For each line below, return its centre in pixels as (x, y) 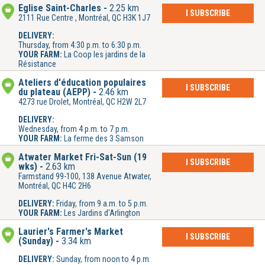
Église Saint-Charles (60, 8)
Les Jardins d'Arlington (102, 213)
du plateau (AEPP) (54, 92)
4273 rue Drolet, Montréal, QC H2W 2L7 (82, 102)
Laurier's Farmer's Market (71, 232)
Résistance (37, 64)
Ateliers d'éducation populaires (82, 83)
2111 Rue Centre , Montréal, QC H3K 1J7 (84, 18)
